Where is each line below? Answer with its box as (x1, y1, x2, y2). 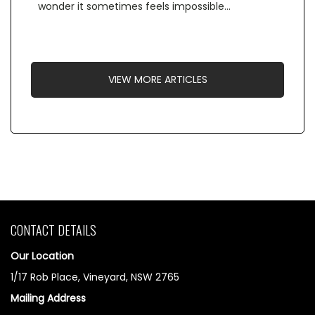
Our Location (11, 248, 74, 263)
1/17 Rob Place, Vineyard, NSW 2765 (11, 269, 179, 284)
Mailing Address (11, 290, 86, 305)
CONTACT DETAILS (11, 220, 96, 239)
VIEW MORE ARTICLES (108, 72, 207, 86)
